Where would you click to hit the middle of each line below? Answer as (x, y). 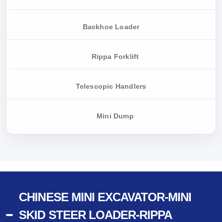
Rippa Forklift (115, 56)
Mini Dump (115, 116)
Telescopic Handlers (111, 86)
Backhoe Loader (111, 27)
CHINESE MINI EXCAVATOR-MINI (105, 197)
